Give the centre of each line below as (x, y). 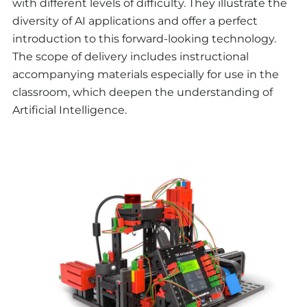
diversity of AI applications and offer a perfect (135, 21)
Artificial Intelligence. (70, 110)
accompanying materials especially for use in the (146, 74)
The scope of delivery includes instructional (131, 57)
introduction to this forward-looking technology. (144, 39)
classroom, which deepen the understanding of (143, 92)
